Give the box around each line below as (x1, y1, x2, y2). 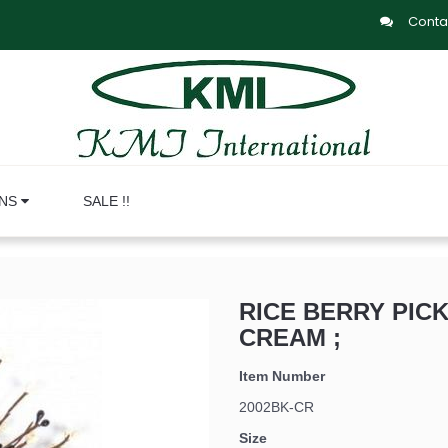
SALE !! (83, 193, 130, 209)
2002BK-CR (239, 399, 314, 415)
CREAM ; (239, 324, 341, 351)
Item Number (239, 368, 325, 384)
